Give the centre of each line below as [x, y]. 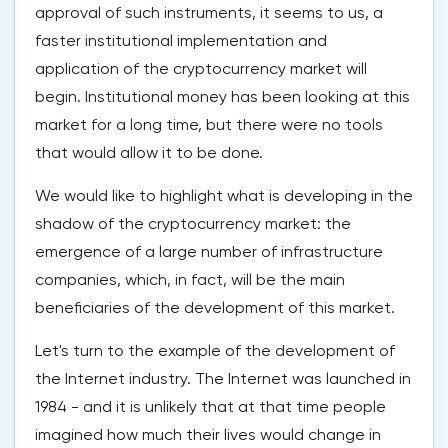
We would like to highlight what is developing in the [224, 196]
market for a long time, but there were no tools [209, 125]
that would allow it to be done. [149, 153]
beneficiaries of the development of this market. [215, 308]
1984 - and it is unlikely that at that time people [210, 407]
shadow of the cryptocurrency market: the [193, 224]
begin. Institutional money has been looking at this [222, 97]
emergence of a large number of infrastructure [209, 252]
